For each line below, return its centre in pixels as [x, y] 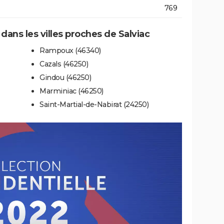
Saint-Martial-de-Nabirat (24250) [94, 104]
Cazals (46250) [64, 64]
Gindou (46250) [65, 77]
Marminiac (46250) [71, 91]
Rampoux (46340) [70, 50]
